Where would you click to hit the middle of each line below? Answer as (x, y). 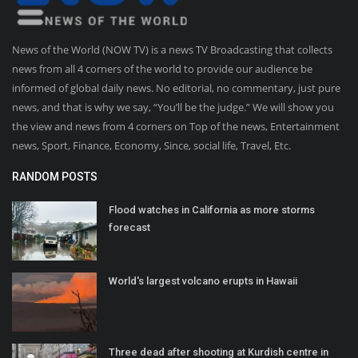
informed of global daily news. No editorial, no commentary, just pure (176, 88)
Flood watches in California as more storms (212, 210)
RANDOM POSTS (55, 177)
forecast (129, 228)
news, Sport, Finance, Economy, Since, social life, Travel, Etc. (151, 146)
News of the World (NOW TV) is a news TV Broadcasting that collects (172, 50)
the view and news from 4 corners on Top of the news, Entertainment (176, 127)
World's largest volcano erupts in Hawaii (203, 281)
